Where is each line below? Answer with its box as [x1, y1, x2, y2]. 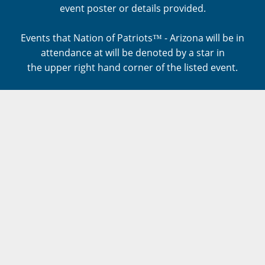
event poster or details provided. [59, 2, 206, 15]
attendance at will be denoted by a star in [40, 46, 225, 59]
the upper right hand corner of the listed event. [27, 61, 238, 74]
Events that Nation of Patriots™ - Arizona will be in [21, 31, 244, 44]
